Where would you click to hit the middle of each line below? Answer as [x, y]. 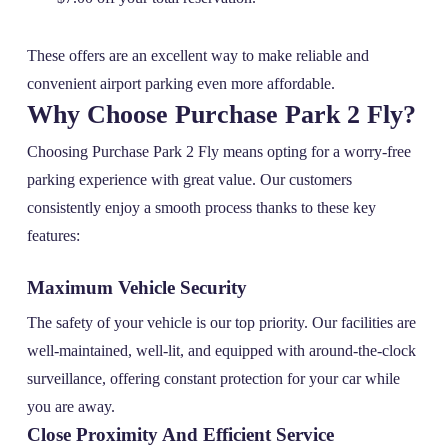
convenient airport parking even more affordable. [180, 84]
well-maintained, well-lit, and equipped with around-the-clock [221, 351]
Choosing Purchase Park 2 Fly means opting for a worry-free [218, 152]
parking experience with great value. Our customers [189, 180]
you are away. [70, 407]
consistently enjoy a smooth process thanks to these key [201, 208]
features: [53, 236]
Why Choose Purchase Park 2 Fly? [221, 115]
